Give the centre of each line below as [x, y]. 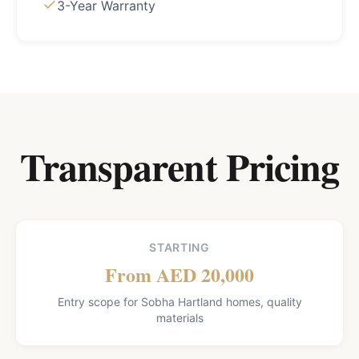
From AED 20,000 [179, 274]
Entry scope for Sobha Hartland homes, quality [179, 302]
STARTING [179, 247]
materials [179, 318]
